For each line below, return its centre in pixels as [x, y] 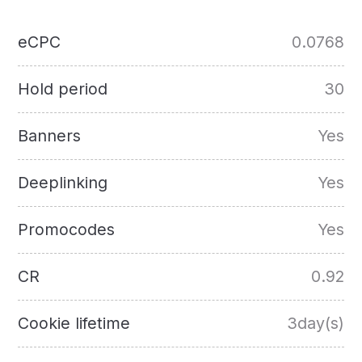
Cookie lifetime [74, 324]
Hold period [63, 89]
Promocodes [67, 230]
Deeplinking [63, 183]
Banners [50, 136]
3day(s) [315, 324]
